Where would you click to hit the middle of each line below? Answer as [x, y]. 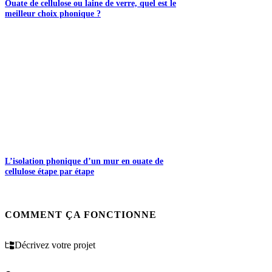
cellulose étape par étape [49, 172]
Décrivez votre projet [55, 245]
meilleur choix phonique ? [53, 13]
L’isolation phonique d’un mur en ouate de [84, 161]
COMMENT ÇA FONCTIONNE [81, 215]
